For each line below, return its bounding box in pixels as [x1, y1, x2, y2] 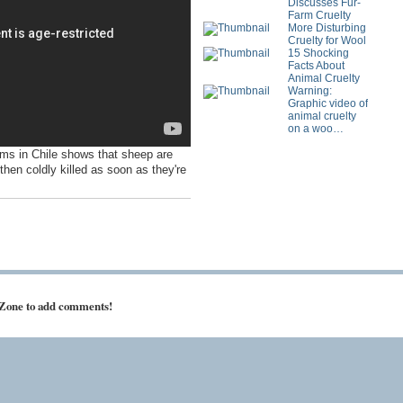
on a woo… [287, 122, 344, 136]
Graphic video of [287, 97, 368, 111]
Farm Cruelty [287, 9, 351, 22]
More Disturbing [287, 22, 366, 35]
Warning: [287, 85, 332, 98]
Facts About [287, 59, 345, 73]
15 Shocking [287, 47, 349, 60]
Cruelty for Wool [287, 34, 366, 48]
